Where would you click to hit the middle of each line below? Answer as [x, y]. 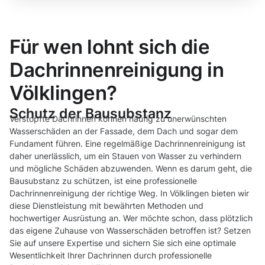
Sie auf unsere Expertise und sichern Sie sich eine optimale [123, 243]
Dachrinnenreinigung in [117, 70]
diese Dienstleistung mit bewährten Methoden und [106, 206]
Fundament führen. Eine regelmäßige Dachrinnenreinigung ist [127, 144]
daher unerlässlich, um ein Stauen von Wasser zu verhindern [125, 156]
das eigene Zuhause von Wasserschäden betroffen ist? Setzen [130, 231]
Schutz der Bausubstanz [91, 114]
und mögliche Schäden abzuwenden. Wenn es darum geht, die [131, 169]
